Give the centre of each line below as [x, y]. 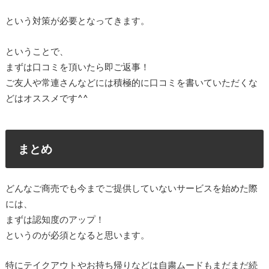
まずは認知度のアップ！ [55, 219]
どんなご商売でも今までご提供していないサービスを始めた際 [131, 188]
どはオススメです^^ [47, 98]
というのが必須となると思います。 [77, 234]
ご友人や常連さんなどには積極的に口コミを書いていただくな [131, 82]
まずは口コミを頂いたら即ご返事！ [77, 66]
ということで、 [37, 51]
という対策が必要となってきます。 [77, 21]
